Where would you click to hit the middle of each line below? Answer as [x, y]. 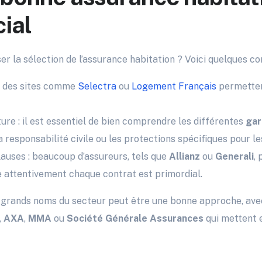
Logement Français [174, 87]
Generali [235, 157]
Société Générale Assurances [135, 219]
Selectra [97, 87]
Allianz [185, 157]
